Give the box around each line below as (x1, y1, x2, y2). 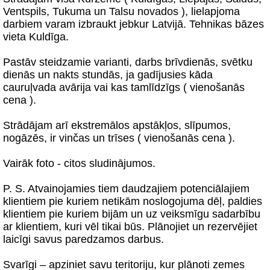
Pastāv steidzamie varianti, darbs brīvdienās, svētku (3, 56, 253, 68)
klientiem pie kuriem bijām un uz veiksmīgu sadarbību (3, 208, 260, 220)
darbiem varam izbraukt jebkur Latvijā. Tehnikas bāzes (3, 18, 264, 30)
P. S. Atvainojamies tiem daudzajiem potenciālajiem (3, 183, 250, 195)
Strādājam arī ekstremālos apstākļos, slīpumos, (3, 119, 231, 131)
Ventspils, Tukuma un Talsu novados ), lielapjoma (3, 5, 240, 17)
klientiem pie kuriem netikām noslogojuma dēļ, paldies (3, 195, 262, 207)
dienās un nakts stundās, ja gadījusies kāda (3, 69, 213, 81)
